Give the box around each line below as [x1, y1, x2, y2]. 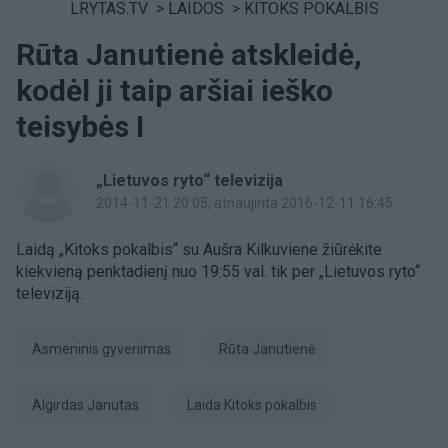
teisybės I [16, 109, 144, 144]
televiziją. [16, 284, 83, 303]
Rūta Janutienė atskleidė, [16, 37, 362, 72]
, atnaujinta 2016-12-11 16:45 [208, 195, 393, 211]
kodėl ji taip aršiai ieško [16, 73, 333, 108]
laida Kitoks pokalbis [194, 397, 317, 413]
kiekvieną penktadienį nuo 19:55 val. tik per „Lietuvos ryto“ [16, 262, 420, 281]
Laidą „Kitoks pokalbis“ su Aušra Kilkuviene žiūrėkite [16, 240, 382, 259]
